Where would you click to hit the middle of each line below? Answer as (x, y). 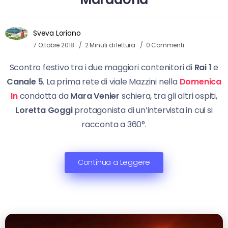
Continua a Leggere (114, 162)
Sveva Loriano (57, 33)
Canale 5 (25, 81)
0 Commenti (165, 45)
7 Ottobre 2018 (54, 45)
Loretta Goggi (44, 110)
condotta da (44, 96)
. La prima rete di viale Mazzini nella (111, 81)
